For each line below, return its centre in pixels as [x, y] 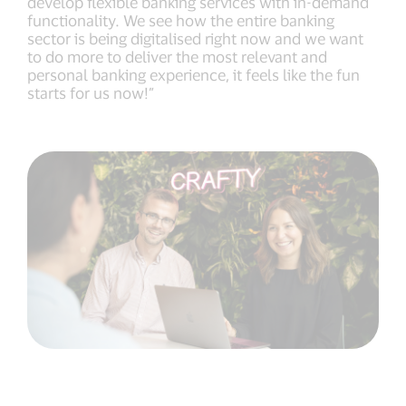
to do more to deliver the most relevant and [177, 56]
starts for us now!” [91, 92]
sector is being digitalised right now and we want [195, 38]
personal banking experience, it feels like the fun [193, 74]
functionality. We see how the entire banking [181, 20]
